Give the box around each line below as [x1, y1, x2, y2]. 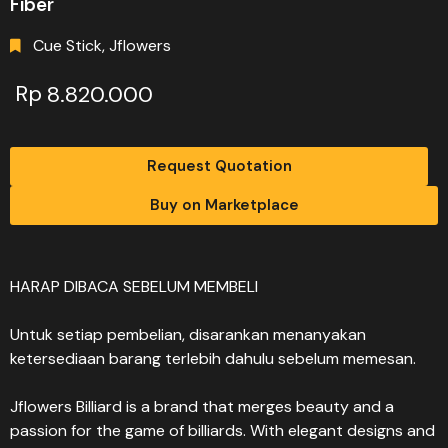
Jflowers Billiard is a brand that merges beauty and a [10, 396, 394, 417]
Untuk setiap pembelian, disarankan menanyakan [10, 324, 366, 345]
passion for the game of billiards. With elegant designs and [10, 420, 435, 441]
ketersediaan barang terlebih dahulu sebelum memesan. [10, 348, 416, 369]
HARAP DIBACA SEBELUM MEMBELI [10, 276, 258, 297]
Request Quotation [146, 156, 292, 176]
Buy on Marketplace [149, 195, 299, 215]
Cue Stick [32, 35, 102, 56]
